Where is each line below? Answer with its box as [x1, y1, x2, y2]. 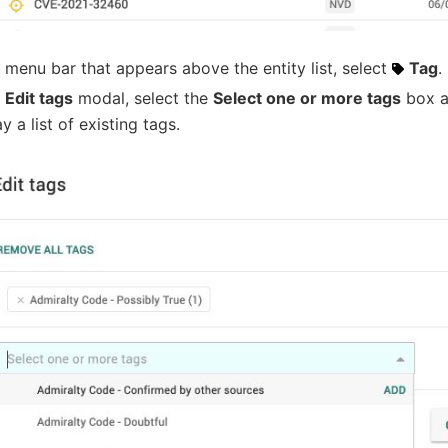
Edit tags [5, 87, 74, 108]
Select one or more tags [213, 87, 402, 108]
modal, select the [73, 87, 214, 108]
